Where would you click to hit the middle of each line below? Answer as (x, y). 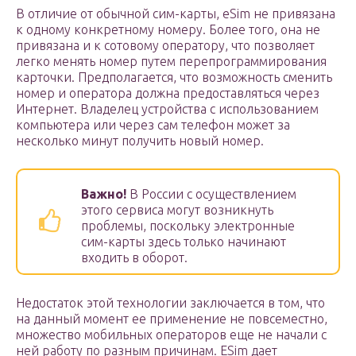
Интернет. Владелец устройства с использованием (167, 109)
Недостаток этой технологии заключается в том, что (170, 303)
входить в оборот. (134, 258)
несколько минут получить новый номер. (140, 141)
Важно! (104, 194)
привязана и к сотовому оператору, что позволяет (165, 46)
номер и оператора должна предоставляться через (168, 93)
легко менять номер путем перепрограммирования (171, 62)
